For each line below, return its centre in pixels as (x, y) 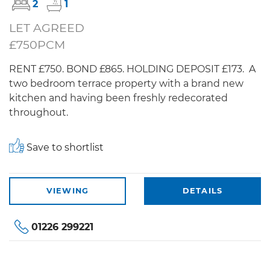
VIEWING (67, 191)
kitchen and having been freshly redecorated (118, 98)
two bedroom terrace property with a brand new (126, 84)
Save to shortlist (64, 148)
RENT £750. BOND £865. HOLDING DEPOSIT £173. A (132, 69)
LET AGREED (47, 28)
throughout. (39, 113)
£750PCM (37, 45)
